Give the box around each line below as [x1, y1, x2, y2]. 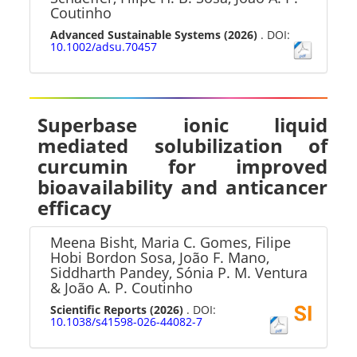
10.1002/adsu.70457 [50, 39, 158, 54]
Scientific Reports [50, 302, 147, 317]
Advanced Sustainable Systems [50, 27, 222, 42]
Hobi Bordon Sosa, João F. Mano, [50, 248, 270, 267]
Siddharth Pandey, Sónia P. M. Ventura [50, 263, 308, 282]
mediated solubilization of [37, 132, 328, 159]
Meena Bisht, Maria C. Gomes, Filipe [50, 233, 292, 252]
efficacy [37, 194, 112, 221]
